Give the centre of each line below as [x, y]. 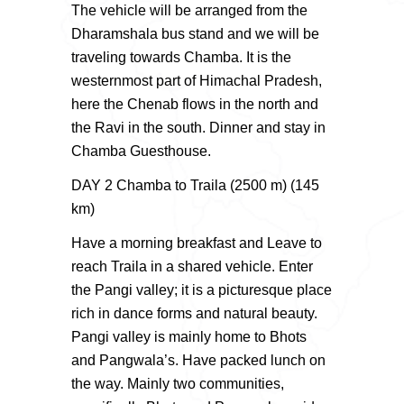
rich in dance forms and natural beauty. [194, 313]
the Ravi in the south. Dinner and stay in [198, 127]
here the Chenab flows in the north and [195, 104]
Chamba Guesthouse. [141, 151]
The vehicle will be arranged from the [189, 10]
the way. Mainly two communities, [178, 383]
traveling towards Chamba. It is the [181, 57]
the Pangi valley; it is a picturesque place [202, 289]
